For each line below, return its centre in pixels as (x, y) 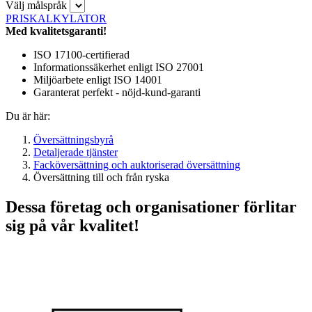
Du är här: (28, 116)
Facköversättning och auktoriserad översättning (137, 164)
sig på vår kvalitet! (72, 225)
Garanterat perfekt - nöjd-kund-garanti (117, 92)
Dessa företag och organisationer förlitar (151, 206)
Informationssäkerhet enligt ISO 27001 (119, 67)
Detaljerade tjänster (76, 152)
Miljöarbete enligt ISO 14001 (98, 79)
